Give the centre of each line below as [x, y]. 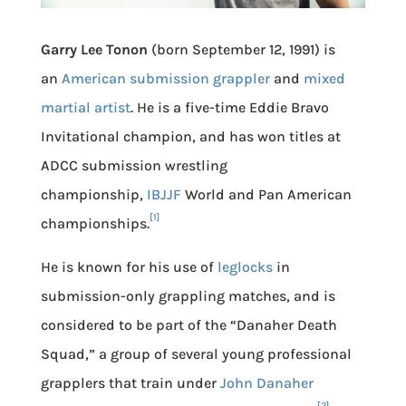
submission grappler [199, 78]
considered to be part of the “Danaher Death [188, 324]
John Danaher [266, 382]
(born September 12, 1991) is [241, 49]
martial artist [85, 107]
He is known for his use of [129, 266]
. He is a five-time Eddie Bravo [229, 107]
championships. [95, 223]
